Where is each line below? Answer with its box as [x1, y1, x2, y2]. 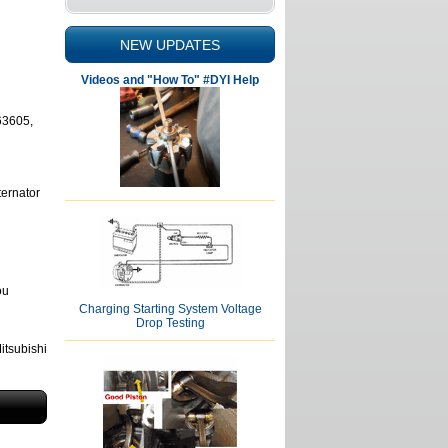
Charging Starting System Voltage [78, 302, 262, 316]
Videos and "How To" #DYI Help [81, 73, 259, 87]
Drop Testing [135, 316, 205, 330]
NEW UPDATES [120, 37, 220, 53]
